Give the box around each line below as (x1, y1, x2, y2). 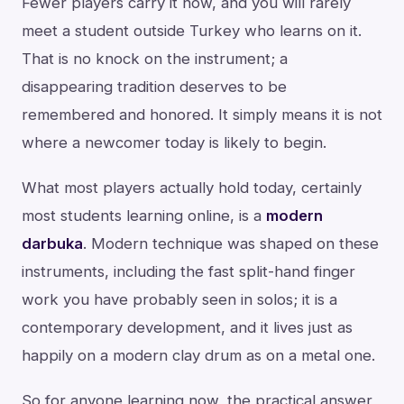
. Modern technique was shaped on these (83, 234, 379, 252)
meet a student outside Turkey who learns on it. (22, 21, 362, 40)
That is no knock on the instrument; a (22, 49, 288, 68)
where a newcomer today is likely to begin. (22, 133, 326, 151)
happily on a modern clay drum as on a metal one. (22, 345, 375, 364)
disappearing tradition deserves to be (22, 77, 287, 96)
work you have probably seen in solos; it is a (22, 289, 337, 308)
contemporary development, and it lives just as (22, 317, 353, 336)
